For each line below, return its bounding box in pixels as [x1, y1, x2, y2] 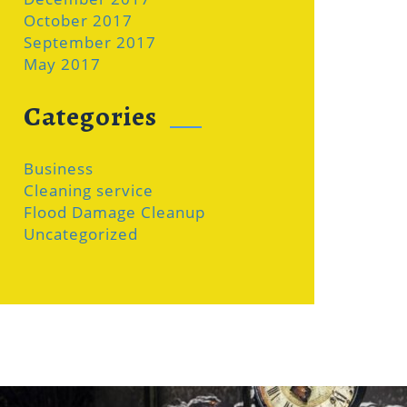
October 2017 [24, 10, 133, 31]
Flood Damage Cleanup [24, 202, 205, 223]
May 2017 [24, 54, 101, 74]
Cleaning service [24, 180, 154, 201]
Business [24, 158, 94, 179]
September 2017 [24, 32, 156, 53]
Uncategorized [24, 223, 138, 244]
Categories [24, 98, 157, 134]
